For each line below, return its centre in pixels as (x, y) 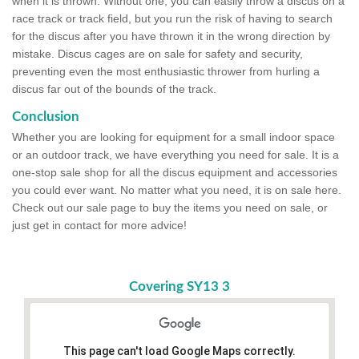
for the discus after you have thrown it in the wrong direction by (171, 36)
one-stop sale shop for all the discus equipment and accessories (175, 173)
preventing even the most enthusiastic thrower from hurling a (166, 72)
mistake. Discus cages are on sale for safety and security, (157, 54)
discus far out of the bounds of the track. (114, 89)
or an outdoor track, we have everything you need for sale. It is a (175, 155)
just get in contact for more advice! (99, 226)
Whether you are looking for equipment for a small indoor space (173, 137)
